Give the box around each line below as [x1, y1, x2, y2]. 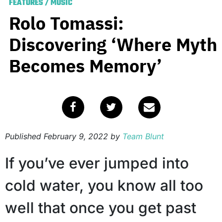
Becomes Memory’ [9, 54, 162, 78]
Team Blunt [122, 131, 164, 142]
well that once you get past [5, 199, 196, 217]
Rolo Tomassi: [9, 11, 124, 35]
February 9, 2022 [44, 131, 108, 142]
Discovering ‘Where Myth [9, 33, 217, 56]
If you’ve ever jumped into [5, 154, 189, 172]
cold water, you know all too [5, 176, 203, 195]
